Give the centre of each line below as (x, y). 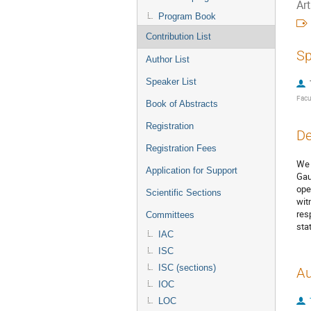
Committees (170, 215)
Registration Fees (181, 148)
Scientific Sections (184, 193)
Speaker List (171, 82)
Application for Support (192, 170)
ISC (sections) (187, 268)
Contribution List (178, 36)
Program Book (187, 16)
